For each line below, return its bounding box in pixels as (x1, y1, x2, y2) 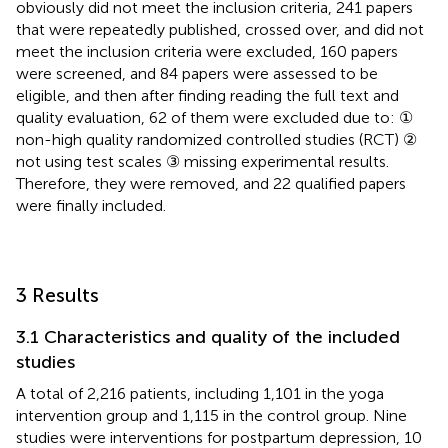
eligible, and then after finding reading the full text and (16, 85, 399, 105)
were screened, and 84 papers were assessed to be (16, 63, 378, 83)
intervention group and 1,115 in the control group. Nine (16, 405, 407, 425)
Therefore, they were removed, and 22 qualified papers (16, 173, 406, 193)
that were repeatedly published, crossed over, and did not (16, 19, 424, 39)
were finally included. (16, 195, 166, 215)
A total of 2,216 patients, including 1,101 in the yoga (16, 383, 384, 403)
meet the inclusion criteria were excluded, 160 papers (16, 41, 398, 61)
